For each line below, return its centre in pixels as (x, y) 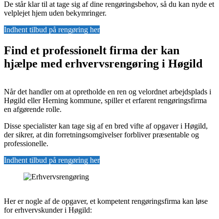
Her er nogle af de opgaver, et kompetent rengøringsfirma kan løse (106, 201)
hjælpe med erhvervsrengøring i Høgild (103, 63)
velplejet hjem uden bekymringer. (55, 13)
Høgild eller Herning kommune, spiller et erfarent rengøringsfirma (105, 101)
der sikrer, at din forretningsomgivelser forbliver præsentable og (101, 135)
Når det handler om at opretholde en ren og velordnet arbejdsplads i (108, 92)
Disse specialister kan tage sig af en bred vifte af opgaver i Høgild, (106, 126)
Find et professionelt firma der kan (92, 50)
